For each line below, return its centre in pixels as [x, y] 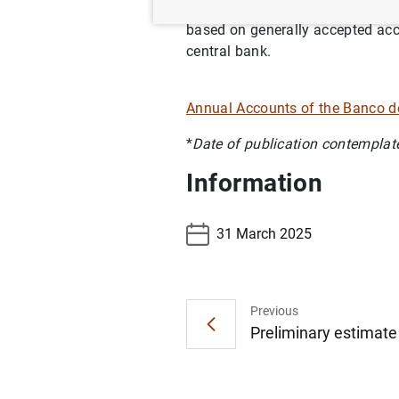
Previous [274, 310]
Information [255, 183]
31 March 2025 [264, 234]
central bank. [229, 51]
